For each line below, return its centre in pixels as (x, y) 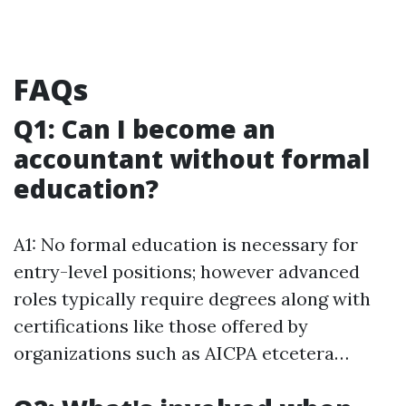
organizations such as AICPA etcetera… (181, 353)
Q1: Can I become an (145, 129)
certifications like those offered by (161, 326)
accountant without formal (192, 159)
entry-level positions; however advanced (187, 271)
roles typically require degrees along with (192, 299)
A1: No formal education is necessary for (186, 244)
